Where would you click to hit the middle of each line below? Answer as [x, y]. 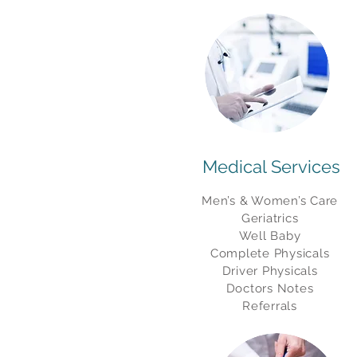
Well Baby [270, 236]
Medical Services [271, 167]
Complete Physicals [270, 253]
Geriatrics [270, 218]
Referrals [270, 306]
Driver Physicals [270, 271]
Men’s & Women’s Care [270, 201]
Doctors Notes [270, 288]
